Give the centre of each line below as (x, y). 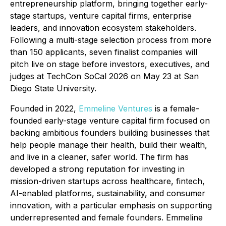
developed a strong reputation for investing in (97, 169)
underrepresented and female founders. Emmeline (106, 217)
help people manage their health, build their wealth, (109, 145)
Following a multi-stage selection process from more (111, 40)
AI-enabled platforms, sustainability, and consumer (108, 193)
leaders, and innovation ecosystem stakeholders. (103, 28)
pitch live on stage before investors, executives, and (110, 64)
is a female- (176, 108)
